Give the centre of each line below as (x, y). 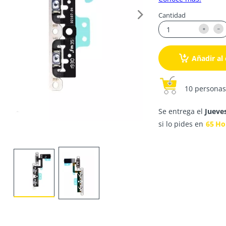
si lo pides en (181, 124)
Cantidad (172, 15)
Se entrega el (182, 111)
